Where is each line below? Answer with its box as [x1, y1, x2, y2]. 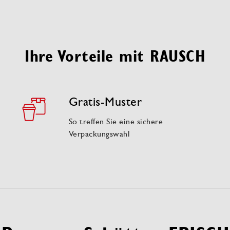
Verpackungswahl [68, 129, 130, 139]
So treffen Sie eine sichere [68, 117, 163, 126]
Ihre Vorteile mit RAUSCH [25, 46, 205, 65]
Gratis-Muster [68, 94, 142, 109]
